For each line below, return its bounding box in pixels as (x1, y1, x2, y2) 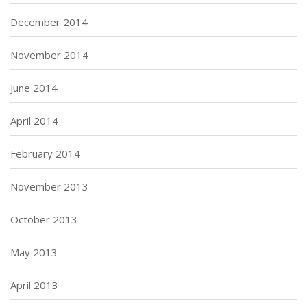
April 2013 (10, 278, 58, 292)
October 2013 (10, 212, 77, 226)
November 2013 (10, 179, 88, 193)
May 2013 (10, 245, 58, 259)
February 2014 (10, 146, 80, 160)
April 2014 (10, 113, 58, 127)
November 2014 (10, 47, 88, 62)
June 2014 (10, 80, 58, 95)
